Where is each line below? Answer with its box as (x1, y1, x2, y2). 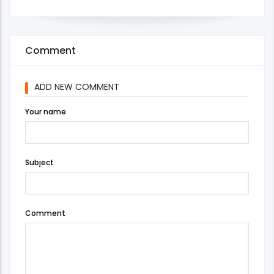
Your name (25, 106, 66, 117)
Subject (25, 157, 54, 168)
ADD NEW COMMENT (34, 80, 119, 93)
